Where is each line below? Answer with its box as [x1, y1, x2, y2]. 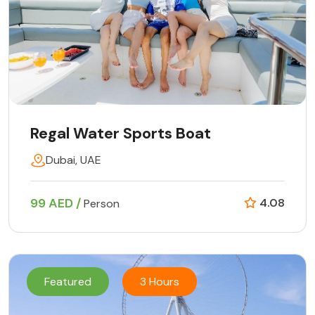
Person [84, 196, 120, 212]
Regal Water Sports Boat [30, 123, 211, 144]
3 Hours [140, 274, 179, 290]
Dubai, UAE [46, 153, 101, 168]
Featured [44, 274, 91, 290]
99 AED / [30, 195, 84, 212]
